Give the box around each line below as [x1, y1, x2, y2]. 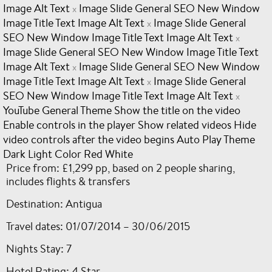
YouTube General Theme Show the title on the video [3, 103, 240, 117]
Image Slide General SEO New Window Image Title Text [3, 44, 259, 59]
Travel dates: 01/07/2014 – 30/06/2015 [6, 219, 190, 233]
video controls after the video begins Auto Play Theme [3, 132, 255, 146]
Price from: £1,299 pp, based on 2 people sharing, [6, 160, 235, 175]
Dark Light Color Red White [3, 146, 133, 161]
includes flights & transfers [6, 174, 130, 188]
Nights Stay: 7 [6, 241, 72, 256]
